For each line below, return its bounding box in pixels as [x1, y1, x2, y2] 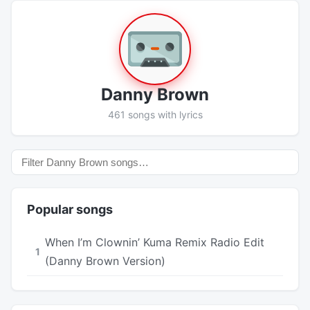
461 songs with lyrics [107, 108, 203, 120]
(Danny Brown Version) [45, 253, 165, 268]
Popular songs [27, 201, 113, 217]
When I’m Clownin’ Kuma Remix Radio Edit [45, 235, 264, 249]
